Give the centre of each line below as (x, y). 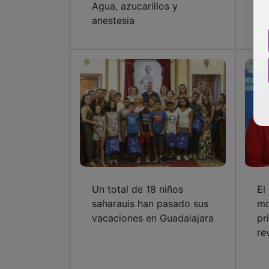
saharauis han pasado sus (150, 204)
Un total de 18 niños (138, 189)
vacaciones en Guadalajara (153, 218)
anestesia (113, 21)
